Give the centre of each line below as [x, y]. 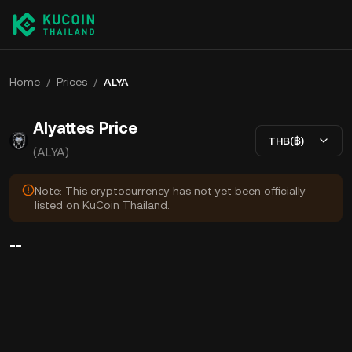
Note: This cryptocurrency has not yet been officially [170, 191]
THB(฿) [286, 140]
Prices [72, 82]
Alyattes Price [85, 128]
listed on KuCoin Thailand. [102, 205]
